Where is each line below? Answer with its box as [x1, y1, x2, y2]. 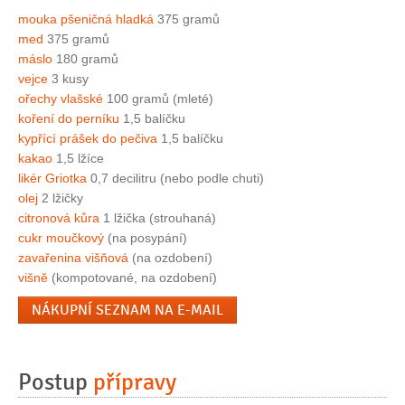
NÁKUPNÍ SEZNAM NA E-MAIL [32, 301, 223, 320]
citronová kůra [18, 211, 99, 226]
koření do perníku [18, 111, 119, 127]
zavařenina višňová [18, 250, 128, 266]
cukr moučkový [18, 231, 104, 246]
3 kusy [48, 71, 89, 87]
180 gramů [52, 52, 118, 67]
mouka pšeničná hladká [18, 12, 154, 27]
